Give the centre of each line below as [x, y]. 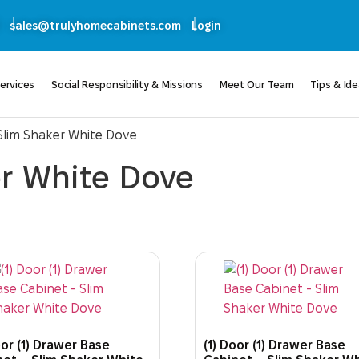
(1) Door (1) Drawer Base [275, 345]
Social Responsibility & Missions [127, 85]
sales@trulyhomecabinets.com [95, 26]
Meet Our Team [256, 85]
